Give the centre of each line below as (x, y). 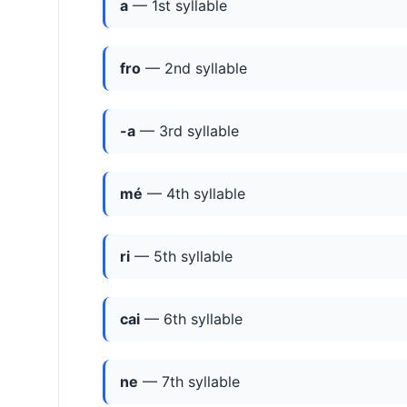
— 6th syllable (191, 319)
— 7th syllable (189, 382)
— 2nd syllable (194, 69)
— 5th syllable (181, 257)
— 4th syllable (194, 194)
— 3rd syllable (187, 131)
